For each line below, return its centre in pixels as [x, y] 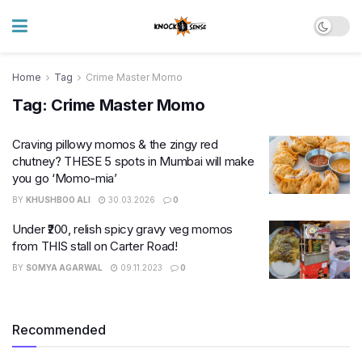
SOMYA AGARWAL [64, 267]
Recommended [59, 329]
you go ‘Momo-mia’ [65, 178]
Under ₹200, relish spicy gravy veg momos [122, 229]
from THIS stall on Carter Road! [95, 246]
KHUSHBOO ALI [58, 200]
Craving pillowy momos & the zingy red [115, 144]
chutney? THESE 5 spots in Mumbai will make [133, 161]
